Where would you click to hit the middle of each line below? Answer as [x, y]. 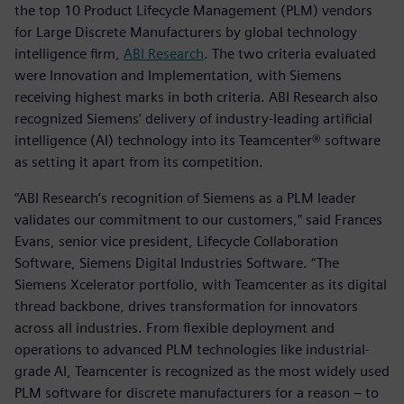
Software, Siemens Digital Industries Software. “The [177, 262]
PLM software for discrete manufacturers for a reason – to [197, 392]
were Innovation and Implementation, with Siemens [178, 75]
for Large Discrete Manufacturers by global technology [186, 32]
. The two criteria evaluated [290, 53]
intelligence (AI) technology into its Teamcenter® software [197, 140]
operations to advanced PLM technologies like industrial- [192, 349]
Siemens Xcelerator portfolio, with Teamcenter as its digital [201, 284]
